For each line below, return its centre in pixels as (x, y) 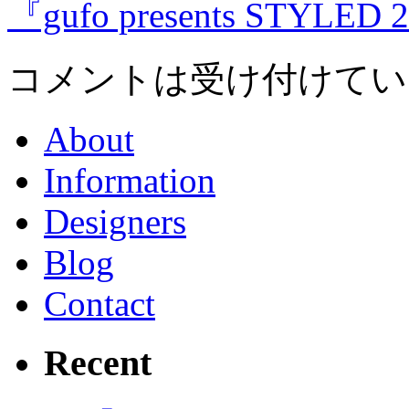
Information (130, 180)
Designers (115, 221)
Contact (100, 303)
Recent (98, 362)
